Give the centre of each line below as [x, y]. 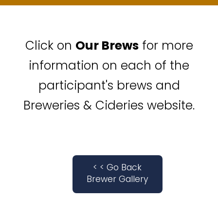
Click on [50, 46]
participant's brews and [109, 86]
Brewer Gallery [117, 180]
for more [166, 46]
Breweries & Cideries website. [109, 106]
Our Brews [107, 46]
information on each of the [109, 66]
